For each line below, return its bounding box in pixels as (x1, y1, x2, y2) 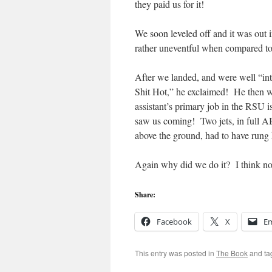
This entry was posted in (135, 248, 216, 258)
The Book (216, 248, 248, 258)
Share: (135, 189, 155, 200)
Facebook (157, 216, 192, 227)
